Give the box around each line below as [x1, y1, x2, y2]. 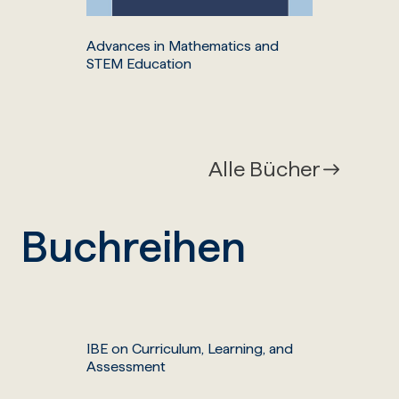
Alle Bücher [208, 156, 321, 183]
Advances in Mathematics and [86, 37, 279, 55]
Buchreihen [20, 221, 246, 273]
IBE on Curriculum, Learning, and [86, 340, 293, 358]
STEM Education [86, 55, 191, 73]
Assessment [86, 358, 166, 376]
